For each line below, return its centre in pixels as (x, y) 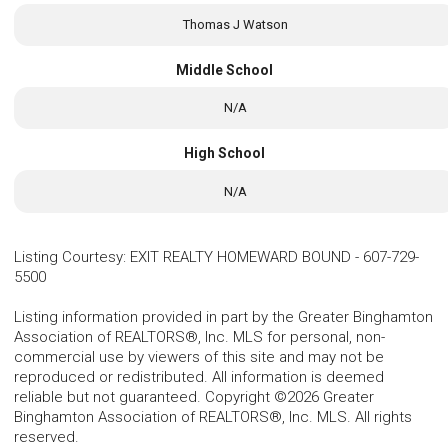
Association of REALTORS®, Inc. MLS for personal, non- (199, 336)
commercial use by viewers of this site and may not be (199, 356)
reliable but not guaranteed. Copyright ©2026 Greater (194, 396)
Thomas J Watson (235, 24)
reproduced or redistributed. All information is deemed (199, 376)
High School (224, 153)
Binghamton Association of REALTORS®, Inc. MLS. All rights (213, 416)
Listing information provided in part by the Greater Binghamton (223, 316)
